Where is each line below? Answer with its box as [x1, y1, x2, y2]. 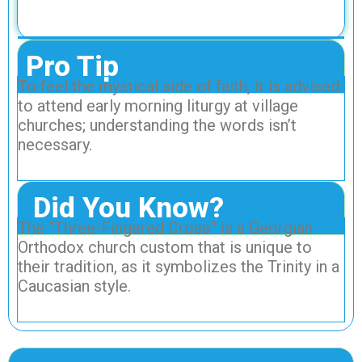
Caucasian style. [18, 276, 131, 297]
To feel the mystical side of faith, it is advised [18, 77, 339, 97]
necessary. [18, 135, 92, 155]
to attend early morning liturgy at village [18, 96, 298, 116]
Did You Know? [26, 192, 224, 225]
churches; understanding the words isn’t [18, 116, 297, 136]
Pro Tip [26, 50, 119, 84]
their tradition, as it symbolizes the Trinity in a [18, 257, 339, 277]
